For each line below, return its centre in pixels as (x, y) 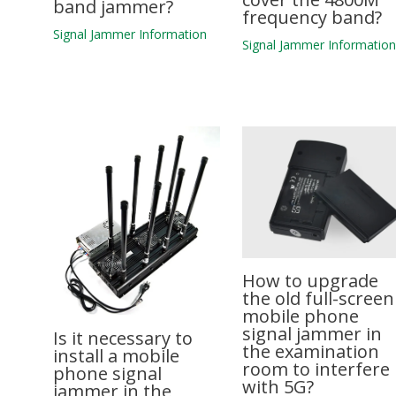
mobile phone (301, 316)
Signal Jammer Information (130, 34)
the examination (311, 351)
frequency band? (312, 17)
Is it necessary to (123, 339)
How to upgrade (311, 280)
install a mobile (116, 356)
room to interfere (316, 369)
